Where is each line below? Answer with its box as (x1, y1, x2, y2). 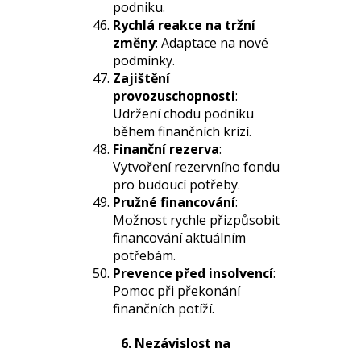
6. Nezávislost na (121, 334, 230, 352)
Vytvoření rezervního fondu (113, 158, 280, 176)
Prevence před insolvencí (113, 264, 273, 282)
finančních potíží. (113, 300, 214, 317)
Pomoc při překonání (113, 282, 240, 300)
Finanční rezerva (113, 140, 219, 158)
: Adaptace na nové (156, 34, 268, 52)
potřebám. (113, 247, 176, 264)
